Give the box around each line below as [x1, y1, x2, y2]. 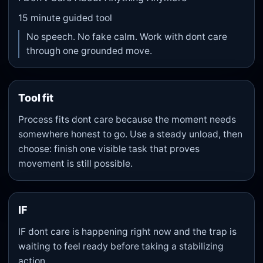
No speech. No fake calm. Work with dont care [26, 31, 228, 43]
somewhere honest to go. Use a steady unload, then [18, 128, 243, 140]
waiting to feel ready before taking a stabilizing [18, 241, 224, 252]
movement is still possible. [18, 157, 133, 169]
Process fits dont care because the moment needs [18, 113, 237, 125]
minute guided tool [28, 12, 113, 24]
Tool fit [18, 91, 53, 104]
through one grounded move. [26, 45, 153, 57]
